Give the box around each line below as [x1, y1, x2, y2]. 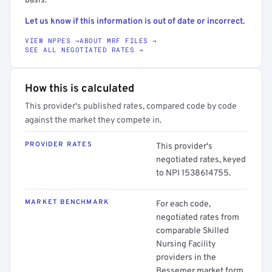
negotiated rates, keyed [156, 155, 246, 165]
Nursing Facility [156, 239, 216, 250]
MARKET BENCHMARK [25, 198, 110, 206]
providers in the [156, 253, 216, 263]
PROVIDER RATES [25, 140, 92, 149]
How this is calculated [25, 82, 134, 96]
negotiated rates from [156, 212, 239, 223]
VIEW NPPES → [25, 36, 80, 45]
